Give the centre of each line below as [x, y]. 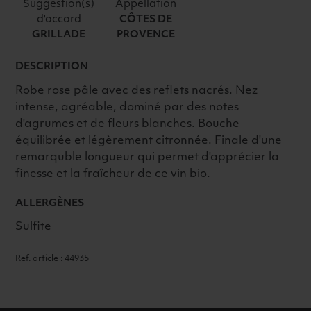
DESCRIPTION [52, 67]
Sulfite [34, 227]
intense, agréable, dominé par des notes [127, 107]
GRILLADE [59, 35]
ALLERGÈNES [50, 203]
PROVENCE [145, 35]
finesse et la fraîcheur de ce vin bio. [113, 174]
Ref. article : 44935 [52, 259]
